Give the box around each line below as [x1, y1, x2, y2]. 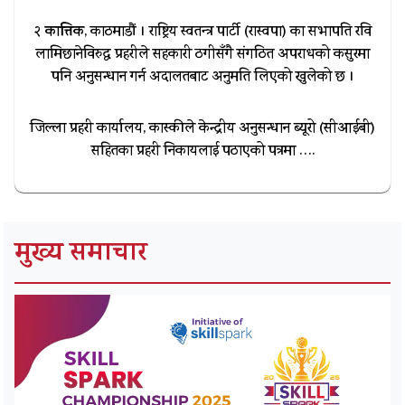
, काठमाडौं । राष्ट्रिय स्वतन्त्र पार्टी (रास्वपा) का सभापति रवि [83, 21, 372, 44]
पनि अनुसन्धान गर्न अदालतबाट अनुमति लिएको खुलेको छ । [51, 66, 354, 89]
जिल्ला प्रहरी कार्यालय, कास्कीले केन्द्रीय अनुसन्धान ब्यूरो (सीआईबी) [30, 118, 375, 141]
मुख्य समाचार [14, 235, 147, 277]
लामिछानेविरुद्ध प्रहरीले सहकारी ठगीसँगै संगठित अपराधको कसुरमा [35, 43, 370, 67]
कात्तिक [44, 20, 84, 44]
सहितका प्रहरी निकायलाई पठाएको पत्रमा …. [90, 140, 315, 164]
